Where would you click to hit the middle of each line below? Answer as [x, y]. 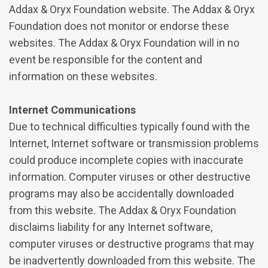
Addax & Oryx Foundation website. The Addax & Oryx [132, 9]
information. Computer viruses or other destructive [130, 176]
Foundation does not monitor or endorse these [119, 26]
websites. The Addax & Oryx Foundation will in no [124, 42]
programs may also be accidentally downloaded [121, 193]
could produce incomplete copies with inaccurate [126, 160]
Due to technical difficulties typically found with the [130, 126]
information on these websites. [83, 76]
